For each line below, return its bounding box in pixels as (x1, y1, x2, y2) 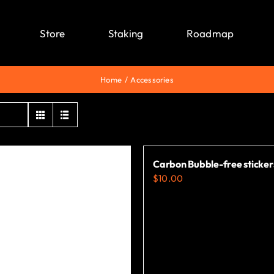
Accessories (130, 75, 174, 84)
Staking (108, 26, 144, 40)
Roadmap (186, 26, 234, 40)
